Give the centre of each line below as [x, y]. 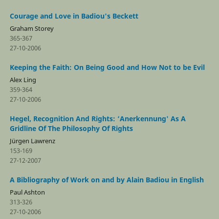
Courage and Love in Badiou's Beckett [74, 16]
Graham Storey [32, 28]
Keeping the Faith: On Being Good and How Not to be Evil [107, 67]
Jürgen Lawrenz [32, 141]
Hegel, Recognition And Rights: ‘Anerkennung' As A [98, 118]
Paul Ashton [27, 192]
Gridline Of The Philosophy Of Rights [71, 128]
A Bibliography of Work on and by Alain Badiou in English [107, 179]
